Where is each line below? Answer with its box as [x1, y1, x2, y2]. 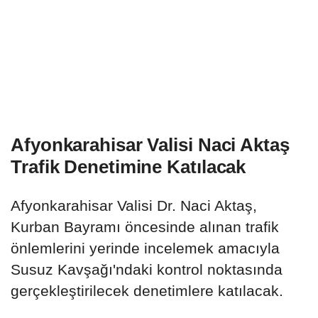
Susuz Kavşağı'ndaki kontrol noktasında [11, 261, 283, 278]
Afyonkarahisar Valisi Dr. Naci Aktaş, [11, 197, 257, 214]
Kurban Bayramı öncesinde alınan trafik [11, 219, 279, 236]
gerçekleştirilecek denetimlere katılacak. [11, 283, 283, 300]
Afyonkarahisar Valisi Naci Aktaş [11, 134, 290, 156]
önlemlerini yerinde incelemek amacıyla [11, 240, 280, 257]
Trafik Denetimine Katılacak [11, 156, 246, 178]
